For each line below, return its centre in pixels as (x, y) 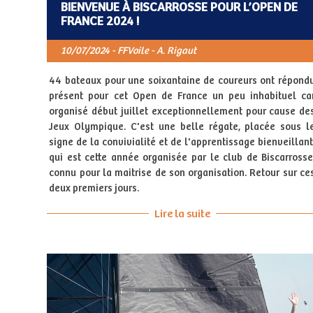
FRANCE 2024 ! (100, 21)
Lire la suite (182, 214)
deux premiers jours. (94, 188)
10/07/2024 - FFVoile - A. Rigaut (128, 51)
